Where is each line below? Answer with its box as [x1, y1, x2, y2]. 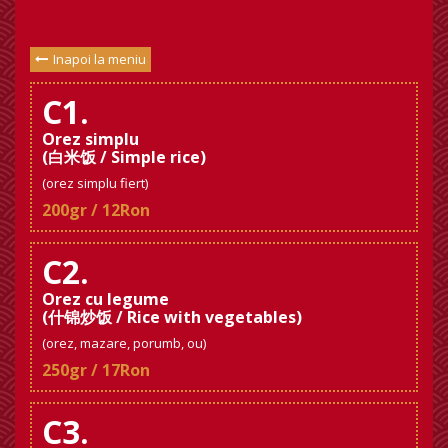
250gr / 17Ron [42, 358, 150, 381]
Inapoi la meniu [53, 49, 146, 68]
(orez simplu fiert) [42, 173, 149, 192]
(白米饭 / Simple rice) [42, 145, 206, 168]
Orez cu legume [42, 287, 169, 310]
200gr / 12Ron [42, 198, 150, 221]
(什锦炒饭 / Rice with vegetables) [42, 305, 302, 328]
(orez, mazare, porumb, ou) [42, 333, 207, 352]
